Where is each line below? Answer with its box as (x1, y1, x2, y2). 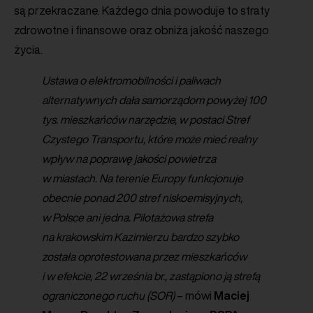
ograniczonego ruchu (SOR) (42, 289, 175, 301)
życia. (14, 43, 45, 55)
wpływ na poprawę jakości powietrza (42, 152, 216, 164)
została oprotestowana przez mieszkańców (42, 250, 247, 262)
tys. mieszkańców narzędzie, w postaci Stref (42, 113, 249, 125)
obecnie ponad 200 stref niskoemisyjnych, (42, 191, 242, 203)
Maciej (214, 289, 249, 301)
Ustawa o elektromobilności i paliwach (42, 74, 221, 86)
